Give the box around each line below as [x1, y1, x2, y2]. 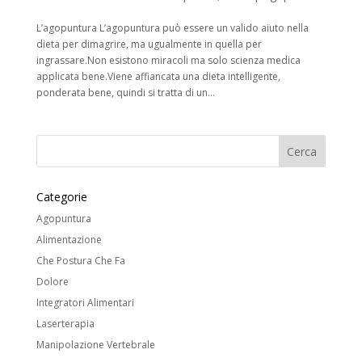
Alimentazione [36, 233, 102, 247]
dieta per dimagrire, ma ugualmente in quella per [36, 37, 262, 52]
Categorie [36, 189, 87, 205]
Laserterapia [36, 317, 95, 331]
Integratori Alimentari [36, 296, 134, 310]
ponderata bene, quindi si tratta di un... [36, 86, 215, 100]
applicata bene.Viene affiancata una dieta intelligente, [36, 69, 280, 84]
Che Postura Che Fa [36, 254, 125, 268]
